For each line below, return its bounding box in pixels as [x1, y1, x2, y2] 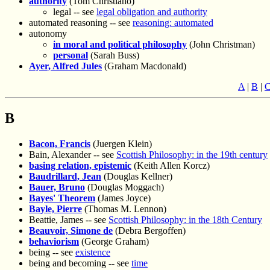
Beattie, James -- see [29, 215, 108, 225]
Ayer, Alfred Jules [29, 61, 102, 72]
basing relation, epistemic [29, 160, 131, 171]
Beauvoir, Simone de [29, 225, 113, 236]
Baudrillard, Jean [29, 171, 101, 182]
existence [75, 247, 110, 258]
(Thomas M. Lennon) [82, 204, 166, 215]
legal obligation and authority [96, 7, 207, 17]
